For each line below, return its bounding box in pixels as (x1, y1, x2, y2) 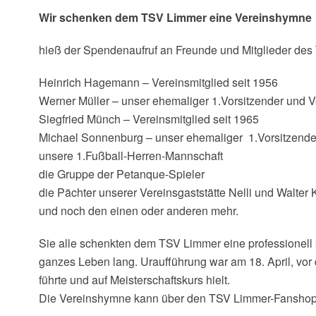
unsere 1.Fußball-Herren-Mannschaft (38, 147, 223, 164)
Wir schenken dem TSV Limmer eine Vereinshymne (38, 9, 312, 25)
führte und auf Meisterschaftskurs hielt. (38, 272, 230, 288)
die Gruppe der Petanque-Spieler (38, 166, 205, 182)
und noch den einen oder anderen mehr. (38, 202, 238, 219)
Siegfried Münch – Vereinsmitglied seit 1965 (38, 111, 259, 127)
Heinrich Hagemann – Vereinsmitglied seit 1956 (38, 74, 278, 90)
